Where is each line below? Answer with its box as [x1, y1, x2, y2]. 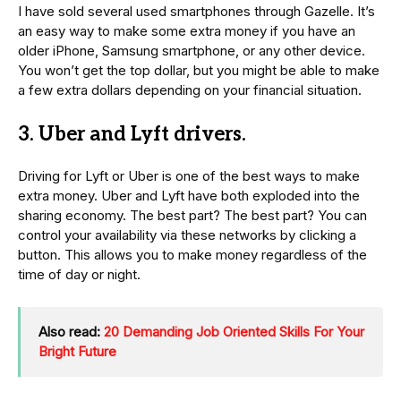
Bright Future [38, 343, 116, 361]
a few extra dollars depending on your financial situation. [18, 81, 362, 99]
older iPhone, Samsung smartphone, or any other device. [18, 42, 365, 60]
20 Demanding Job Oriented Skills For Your [104, 323, 364, 341]
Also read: [38, 323, 104, 341]
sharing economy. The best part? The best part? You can [18, 207, 367, 225]
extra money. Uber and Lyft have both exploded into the [18, 187, 360, 205]
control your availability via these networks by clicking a [18, 226, 356, 244]
